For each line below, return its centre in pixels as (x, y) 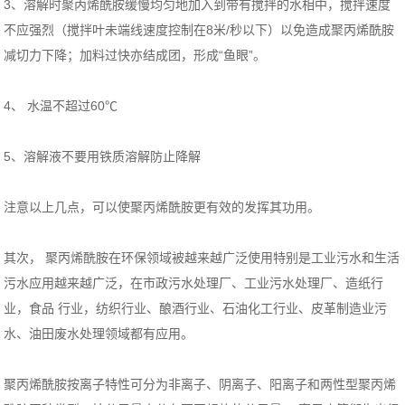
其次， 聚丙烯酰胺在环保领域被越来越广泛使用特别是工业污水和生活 (202, 258)
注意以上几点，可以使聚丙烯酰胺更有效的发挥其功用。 (162, 207)
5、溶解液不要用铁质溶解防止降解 (103, 157)
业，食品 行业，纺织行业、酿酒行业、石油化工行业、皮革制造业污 (196, 309)
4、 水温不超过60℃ (61, 106)
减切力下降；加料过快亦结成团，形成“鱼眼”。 (135, 56)
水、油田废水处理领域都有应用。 (99, 334)
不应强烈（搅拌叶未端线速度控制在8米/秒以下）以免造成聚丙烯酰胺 (199, 30)
